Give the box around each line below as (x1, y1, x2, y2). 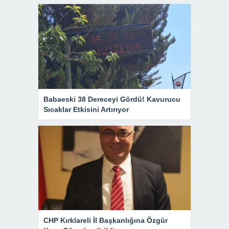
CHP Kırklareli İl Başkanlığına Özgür (43, 216, 168, 225)
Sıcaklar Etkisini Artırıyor (43, 105, 129, 113)
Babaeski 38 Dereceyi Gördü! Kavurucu (43, 95, 180, 103)
